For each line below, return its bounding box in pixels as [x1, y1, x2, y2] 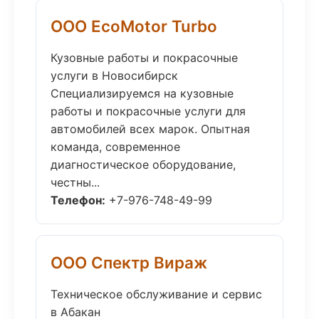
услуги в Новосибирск [51, 68, 178, 83]
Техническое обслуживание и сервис [51, 287, 262, 301]
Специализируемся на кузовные [51, 86, 234, 100]
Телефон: [51, 193, 105, 207]
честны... [51, 175, 100, 189]
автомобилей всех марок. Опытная [51, 122, 250, 136]
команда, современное [51, 140, 180, 154]
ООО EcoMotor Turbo [51, 16, 217, 36]
